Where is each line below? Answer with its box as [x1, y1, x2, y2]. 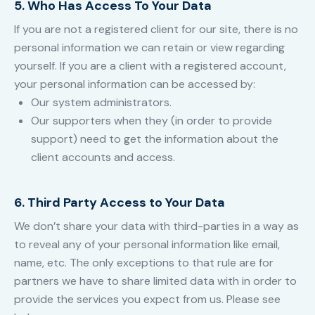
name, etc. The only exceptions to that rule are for [14, 255, 274, 271]
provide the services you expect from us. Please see [14, 292, 281, 307]
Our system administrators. [31, 95, 172, 110]
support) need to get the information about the [31, 131, 278, 147]
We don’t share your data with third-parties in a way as [14, 219, 299, 234]
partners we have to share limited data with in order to [14, 274, 297, 289]
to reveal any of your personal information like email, [14, 237, 280, 252]
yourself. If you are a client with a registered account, [14, 58, 286, 74]
